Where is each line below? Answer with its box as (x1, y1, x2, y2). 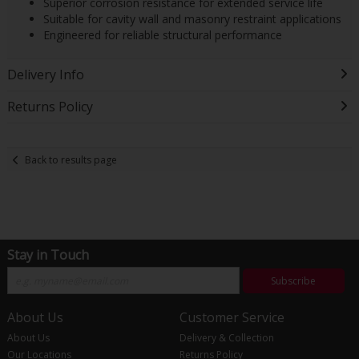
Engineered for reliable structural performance (42, 27, 282, 43)
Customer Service (179, 309, 284, 327)
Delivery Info (6, 66, 84, 84)
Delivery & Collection (179, 330, 274, 345)
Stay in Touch (6, 246, 89, 264)
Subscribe (271, 273, 317, 288)
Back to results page (25, 152, 118, 167)
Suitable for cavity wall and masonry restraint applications (42, 10, 341, 26)
